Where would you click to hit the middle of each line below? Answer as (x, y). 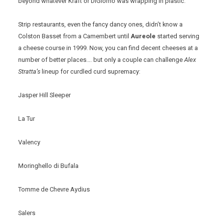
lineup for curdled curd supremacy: (91, 72)
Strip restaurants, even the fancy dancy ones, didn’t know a (101, 25)
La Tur (27, 119)
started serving (178, 36)
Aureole (143, 36)
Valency (29, 142)
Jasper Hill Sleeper (45, 95)
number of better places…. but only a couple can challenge (101, 60)
